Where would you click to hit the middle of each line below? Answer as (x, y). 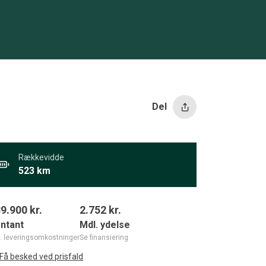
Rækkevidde (41, 157)
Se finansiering (104, 237)
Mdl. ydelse (105, 225)
